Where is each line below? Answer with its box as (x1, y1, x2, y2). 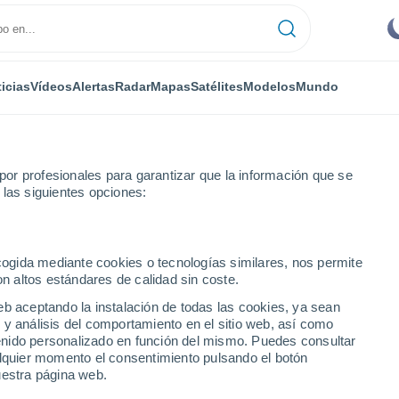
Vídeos (30, 78, 72, 94)
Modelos (243, 78, 296, 94)
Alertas (72, 78, 115, 94)
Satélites (191, 78, 243, 94)
